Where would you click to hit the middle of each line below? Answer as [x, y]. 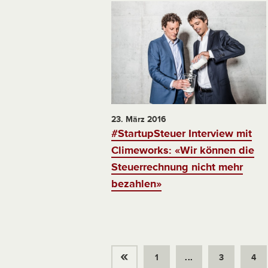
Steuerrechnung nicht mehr [177, 167]
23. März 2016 [139, 120]
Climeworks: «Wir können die [183, 150]
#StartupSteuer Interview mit [182, 134]
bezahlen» [136, 184]
